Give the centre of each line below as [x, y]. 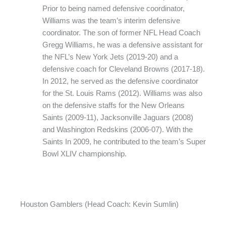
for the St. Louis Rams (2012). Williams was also [122, 94]
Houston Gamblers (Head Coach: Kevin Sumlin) [99, 204]
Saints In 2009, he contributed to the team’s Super [124, 142]
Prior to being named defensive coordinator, [113, 9]
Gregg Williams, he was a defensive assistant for [122, 45]
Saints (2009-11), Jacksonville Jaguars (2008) [118, 118]
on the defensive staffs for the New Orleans [113, 106]
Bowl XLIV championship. [84, 154]
